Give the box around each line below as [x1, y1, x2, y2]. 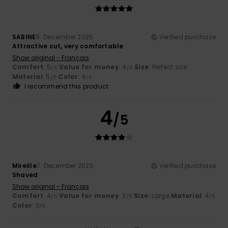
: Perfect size [149, 62, 187, 71]
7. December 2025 [36, 161, 94, 170]
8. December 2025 [36, 32, 94, 41]
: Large [148, 191, 172, 200]
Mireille [12, 161, 37, 170]
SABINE [12, 32, 36, 41]
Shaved [12, 170, 38, 179]
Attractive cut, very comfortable [12, 41, 124, 50]
